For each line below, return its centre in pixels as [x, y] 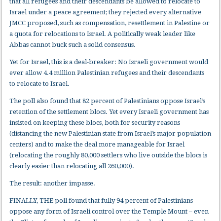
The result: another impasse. [53, 184]
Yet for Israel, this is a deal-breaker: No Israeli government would [109, 62]
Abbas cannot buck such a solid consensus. [73, 45]
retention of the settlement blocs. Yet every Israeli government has [109, 112]
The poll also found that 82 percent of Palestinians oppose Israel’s [108, 101]
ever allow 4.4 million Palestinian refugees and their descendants [107, 73]
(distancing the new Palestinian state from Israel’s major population [110, 134]
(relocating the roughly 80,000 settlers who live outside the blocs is [109, 155]
